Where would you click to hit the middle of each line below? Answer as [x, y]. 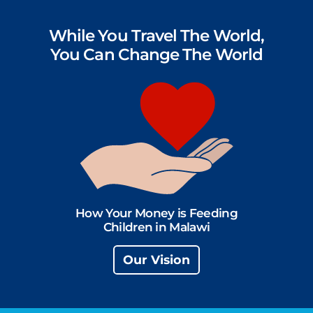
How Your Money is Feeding [156, 213]
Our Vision [156, 259]
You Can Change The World [156, 54]
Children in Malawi [156, 227]
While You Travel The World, [156, 36]
